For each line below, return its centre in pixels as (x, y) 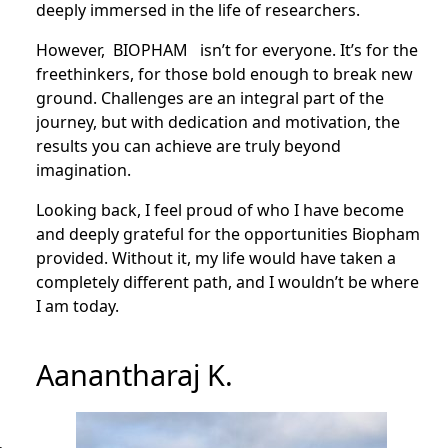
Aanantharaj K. (134, 374)
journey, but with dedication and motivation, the (217, 122)
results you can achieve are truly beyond (188, 146)
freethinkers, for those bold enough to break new (224, 74)
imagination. (83, 170)
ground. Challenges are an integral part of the (209, 98)
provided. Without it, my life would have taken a (215, 258)
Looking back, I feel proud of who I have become (219, 210)
